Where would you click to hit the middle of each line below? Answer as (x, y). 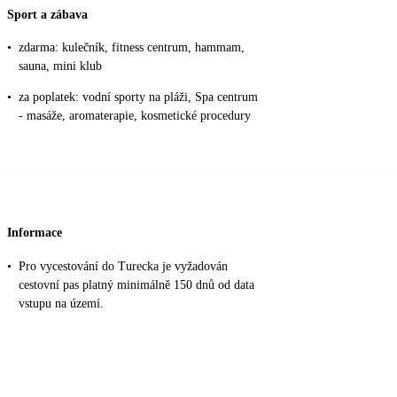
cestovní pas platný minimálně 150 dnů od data (136, 284)
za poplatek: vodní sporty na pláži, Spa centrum (138, 97)
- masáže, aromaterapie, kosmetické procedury (135, 116)
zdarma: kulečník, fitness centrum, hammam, (132, 48)
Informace (35, 232)
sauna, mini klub (60, 66)
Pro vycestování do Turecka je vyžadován (123, 266)
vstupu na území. (61, 303)
